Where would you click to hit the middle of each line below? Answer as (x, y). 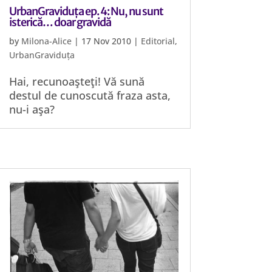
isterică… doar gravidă (60, 22)
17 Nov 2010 (107, 41)
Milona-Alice (47, 41)
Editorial (158, 41)
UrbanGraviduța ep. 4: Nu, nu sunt (87, 11)
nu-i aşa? (32, 109)
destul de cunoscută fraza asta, (90, 95)
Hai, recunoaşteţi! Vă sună (77, 81)
